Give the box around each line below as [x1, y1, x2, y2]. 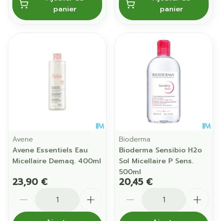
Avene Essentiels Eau [12, 145, 88, 155]
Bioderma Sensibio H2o [119, 145, 202, 155]
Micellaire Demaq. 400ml [12, 156, 101, 166]
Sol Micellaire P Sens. [119, 156, 193, 166]
